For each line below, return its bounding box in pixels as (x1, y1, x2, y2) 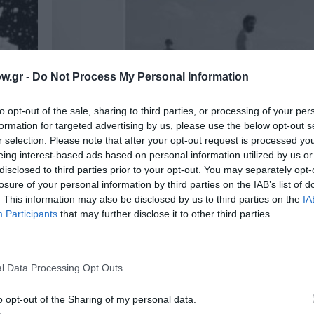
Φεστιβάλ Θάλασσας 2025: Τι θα (59, 235, 288, 255)
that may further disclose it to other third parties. (57, 207, 273, 219)
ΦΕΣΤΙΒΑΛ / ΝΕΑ (59, 216, 121, 227)
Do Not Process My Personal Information (32, 70, 249, 83)
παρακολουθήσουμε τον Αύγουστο (59, 251, 309, 271)
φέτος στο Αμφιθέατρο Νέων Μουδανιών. (59, 291, 281, 307)
